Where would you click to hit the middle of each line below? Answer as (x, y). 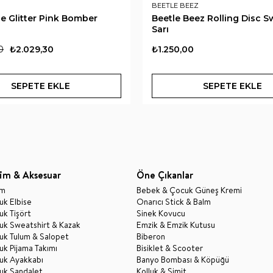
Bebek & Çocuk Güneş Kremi (189, 190)
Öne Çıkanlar (165, 175)
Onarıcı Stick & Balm (174, 202)
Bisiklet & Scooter (170, 248)
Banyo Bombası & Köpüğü (183, 260)
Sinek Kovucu (161, 213)
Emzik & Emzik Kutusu (176, 225)
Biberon (151, 236)
